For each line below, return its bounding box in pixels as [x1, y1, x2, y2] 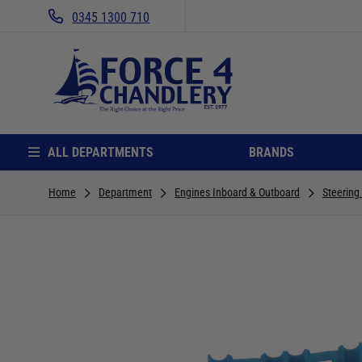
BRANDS [249, 144, 294, 160]
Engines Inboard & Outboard [175, 185, 300, 199]
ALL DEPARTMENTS [47, 144, 154, 160]
